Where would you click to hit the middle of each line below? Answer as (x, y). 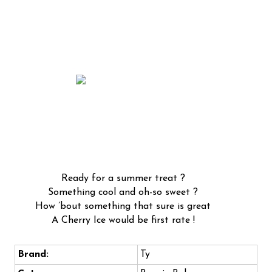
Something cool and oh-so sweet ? (123, 193)
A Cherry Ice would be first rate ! (123, 221)
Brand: (33, 255)
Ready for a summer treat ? (123, 179)
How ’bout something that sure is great (123, 207)
